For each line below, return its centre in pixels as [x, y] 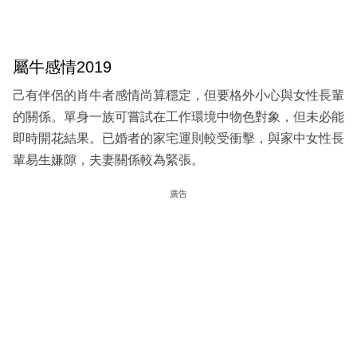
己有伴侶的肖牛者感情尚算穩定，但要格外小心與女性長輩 [178, 95]
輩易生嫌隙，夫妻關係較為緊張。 [108, 159]
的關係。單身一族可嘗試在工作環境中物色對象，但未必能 [178, 116]
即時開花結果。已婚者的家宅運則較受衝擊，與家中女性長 [178, 138]
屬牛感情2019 [62, 67]
